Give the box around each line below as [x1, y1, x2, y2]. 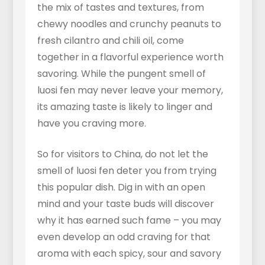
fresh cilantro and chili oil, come [37, 34, 184, 48]
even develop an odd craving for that [37, 230, 211, 244]
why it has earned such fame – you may [37, 214, 221, 228]
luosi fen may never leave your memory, [37, 83, 223, 98]
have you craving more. [37, 117, 146, 131]
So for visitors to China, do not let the [37, 147, 208, 161]
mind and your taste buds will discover [37, 197, 214, 211]
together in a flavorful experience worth [37, 50, 224, 64]
